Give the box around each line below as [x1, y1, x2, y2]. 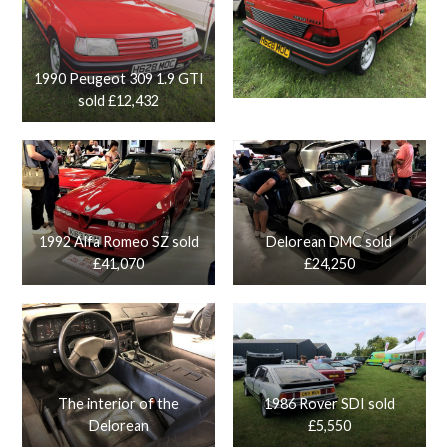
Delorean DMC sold [266, 232, 393, 250]
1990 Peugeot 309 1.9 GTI [33, 70, 204, 88]
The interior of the [58, 395, 180, 413]
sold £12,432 [78, 92, 160, 110]
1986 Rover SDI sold [263, 395, 395, 413]
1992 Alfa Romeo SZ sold [38, 232, 199, 250]
